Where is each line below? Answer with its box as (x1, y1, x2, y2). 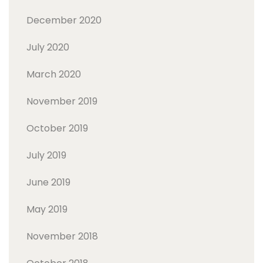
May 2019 (26, 203, 68, 216)
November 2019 (26, 95, 97, 108)
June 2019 (26, 176, 70, 189)
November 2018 (26, 230, 98, 243)
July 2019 (26, 149, 66, 162)
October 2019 (26, 122, 88, 135)
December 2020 (26, 14, 102, 27)
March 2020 (26, 68, 81, 81)
